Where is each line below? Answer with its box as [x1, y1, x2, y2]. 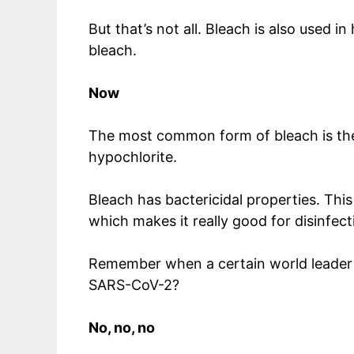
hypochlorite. [88, 148, 181, 165]
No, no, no [88, 318, 155, 336]
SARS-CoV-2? [88, 276, 179, 293]
